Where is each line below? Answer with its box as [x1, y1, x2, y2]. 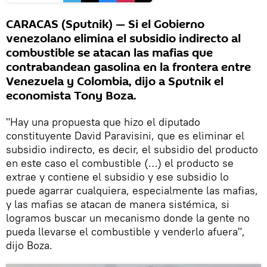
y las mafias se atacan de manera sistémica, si [6, 197, 229, 212]
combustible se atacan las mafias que [6, 45, 213, 62]
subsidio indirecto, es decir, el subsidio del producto [6, 142, 258, 157]
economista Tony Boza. [6, 88, 136, 105]
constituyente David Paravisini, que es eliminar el [6, 129, 244, 143]
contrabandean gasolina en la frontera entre [6, 59, 251, 76]
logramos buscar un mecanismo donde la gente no [6, 211, 250, 225]
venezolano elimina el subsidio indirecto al [6, 30, 241, 48]
